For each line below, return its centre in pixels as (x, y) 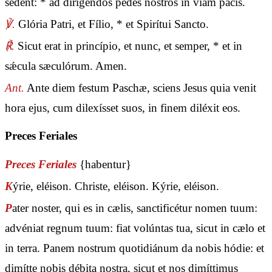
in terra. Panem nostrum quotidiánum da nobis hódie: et (134, 248)
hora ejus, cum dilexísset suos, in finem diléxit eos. (123, 108)
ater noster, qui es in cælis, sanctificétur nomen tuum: (135, 208)
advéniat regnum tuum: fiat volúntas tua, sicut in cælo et (135, 228)
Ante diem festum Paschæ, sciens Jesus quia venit (140, 88)
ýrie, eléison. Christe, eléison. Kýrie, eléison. (116, 186)
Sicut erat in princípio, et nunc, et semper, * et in (128, 46)
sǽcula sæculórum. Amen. (66, 66)
